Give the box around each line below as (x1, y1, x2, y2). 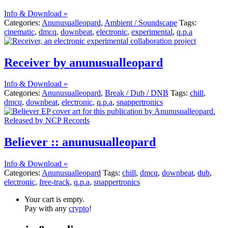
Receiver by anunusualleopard (4, 55, 163, 69)
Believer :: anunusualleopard (4, 135, 156, 149)
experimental (131, 27, 173, 36)
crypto (69, 204, 89, 213)
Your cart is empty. (24, 195, 84, 204)
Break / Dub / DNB (105, 89, 168, 98)
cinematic (4, 27, 35, 36)
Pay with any (24, 204, 69, 213)
